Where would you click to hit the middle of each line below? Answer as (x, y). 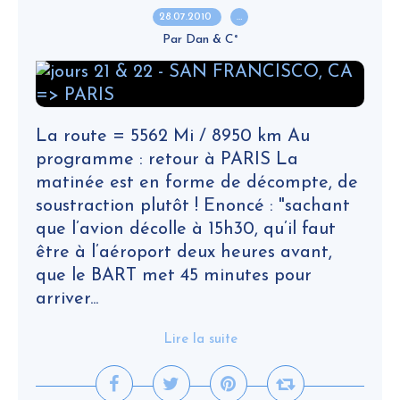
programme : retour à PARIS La (167, 160)
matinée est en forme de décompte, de (197, 183)
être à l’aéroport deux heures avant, (184, 253)
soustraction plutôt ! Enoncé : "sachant (193, 206)
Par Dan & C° (200, 40)
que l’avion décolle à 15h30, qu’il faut (186, 229)
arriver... (67, 299)
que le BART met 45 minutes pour (174, 276)
